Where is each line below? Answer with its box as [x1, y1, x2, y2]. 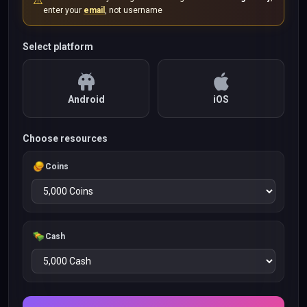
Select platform [23, 41, 93, 52]
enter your [43, 5, 82, 15]
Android [67, 94, 105, 105]
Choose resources [23, 133, 108, 144]
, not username [105, 5, 162, 15]
